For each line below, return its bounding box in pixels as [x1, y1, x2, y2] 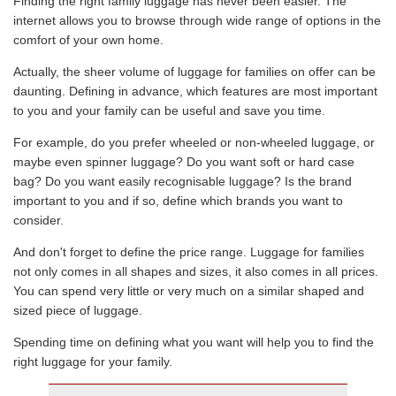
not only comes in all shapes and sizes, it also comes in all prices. [13, 264, 378, 279]
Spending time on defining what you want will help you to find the [13, 335, 374, 350]
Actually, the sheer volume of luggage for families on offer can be [13, 65, 376, 80]
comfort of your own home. [13, 33, 164, 48]
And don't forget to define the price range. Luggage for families [13, 245, 364, 260]
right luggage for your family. [13, 354, 172, 369]
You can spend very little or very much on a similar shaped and [13, 284, 364, 299]
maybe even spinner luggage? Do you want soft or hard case [13, 155, 354, 170]
